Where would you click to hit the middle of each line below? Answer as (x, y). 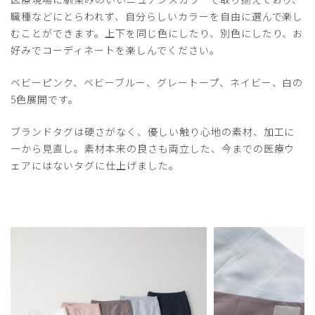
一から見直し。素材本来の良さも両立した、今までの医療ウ (153, 149)
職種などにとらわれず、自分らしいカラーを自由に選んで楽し (157, 17)
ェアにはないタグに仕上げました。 (95, 166)
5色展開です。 (45, 99)
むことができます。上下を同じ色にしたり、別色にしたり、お (157, 33)
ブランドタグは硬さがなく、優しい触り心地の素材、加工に (153, 132)
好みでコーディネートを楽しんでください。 (115, 50)
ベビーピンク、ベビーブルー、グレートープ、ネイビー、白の (157, 83)
